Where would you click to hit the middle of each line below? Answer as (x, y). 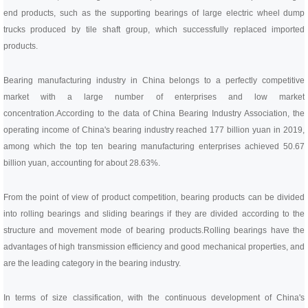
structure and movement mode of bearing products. (103, 230)
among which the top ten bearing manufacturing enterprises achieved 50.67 (154, 146)
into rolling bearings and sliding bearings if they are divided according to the (154, 214)
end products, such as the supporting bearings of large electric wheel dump (154, 13)
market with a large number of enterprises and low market (154, 97)
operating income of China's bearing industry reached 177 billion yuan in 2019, (154, 130)
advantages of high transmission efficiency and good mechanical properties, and (154, 247)
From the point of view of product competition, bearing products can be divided (154, 197)
